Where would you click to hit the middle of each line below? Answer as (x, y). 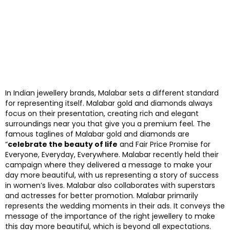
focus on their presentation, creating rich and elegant (102, 113)
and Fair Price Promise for (164, 144)
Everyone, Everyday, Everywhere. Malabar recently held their (112, 154)
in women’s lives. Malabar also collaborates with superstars (110, 185)
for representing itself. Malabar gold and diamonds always (109, 103)
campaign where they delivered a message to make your (109, 165)
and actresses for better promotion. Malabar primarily (102, 195)
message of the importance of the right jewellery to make (110, 216)
